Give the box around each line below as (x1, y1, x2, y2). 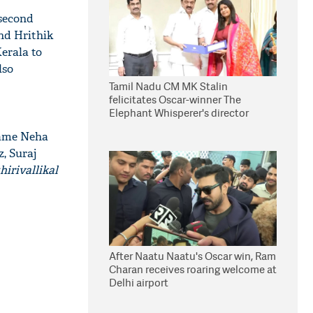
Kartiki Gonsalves (109, 119, 192, 133)
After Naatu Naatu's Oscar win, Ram (109, 249, 276, 263)
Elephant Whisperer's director (109, 105, 249, 120)
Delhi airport (109, 275, 168, 290)
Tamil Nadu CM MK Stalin (109, 79, 228, 94)
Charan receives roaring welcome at (109, 262, 277, 277)
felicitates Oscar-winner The (109, 92, 241, 107)
